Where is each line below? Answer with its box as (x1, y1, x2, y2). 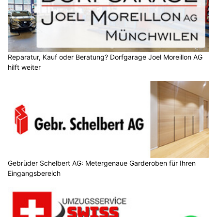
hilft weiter (8, 62, 41, 71)
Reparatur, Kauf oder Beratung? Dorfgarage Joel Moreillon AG (8, 52, 202, 61)
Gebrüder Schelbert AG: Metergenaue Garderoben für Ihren (8, 159, 196, 168)
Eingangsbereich (8, 169, 61, 178)
